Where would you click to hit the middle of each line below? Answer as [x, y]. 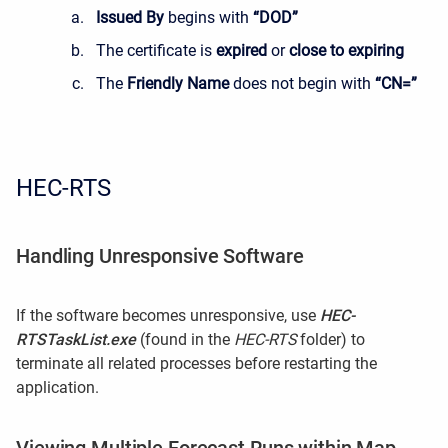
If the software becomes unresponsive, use [168, 315]
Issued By [130, 17]
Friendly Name [178, 83]
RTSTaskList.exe [76, 339]
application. [57, 387]
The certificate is [156, 50]
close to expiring [346, 50]
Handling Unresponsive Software [160, 256]
